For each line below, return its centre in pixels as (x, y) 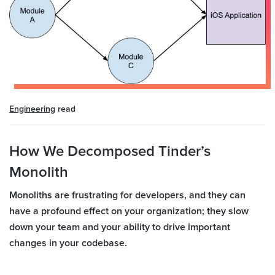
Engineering (32, 109)
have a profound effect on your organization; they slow (129, 211)
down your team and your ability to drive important (120, 227)
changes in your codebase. (68, 243)
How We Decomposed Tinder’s (110, 151)
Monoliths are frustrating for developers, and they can (127, 195)
